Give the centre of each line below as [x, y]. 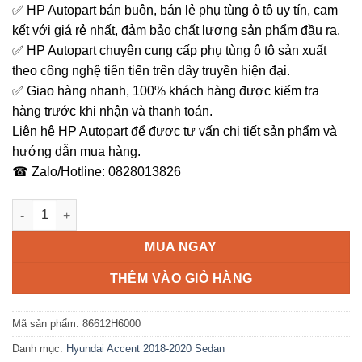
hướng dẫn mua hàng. [76, 152]
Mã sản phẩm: [47, 324]
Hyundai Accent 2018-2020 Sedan [145, 349]
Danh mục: [39, 349]
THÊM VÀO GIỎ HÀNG [181, 279]
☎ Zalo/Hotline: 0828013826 [97, 172]
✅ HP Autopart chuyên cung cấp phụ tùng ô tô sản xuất [169, 51]
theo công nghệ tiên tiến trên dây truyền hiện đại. [151, 71]
